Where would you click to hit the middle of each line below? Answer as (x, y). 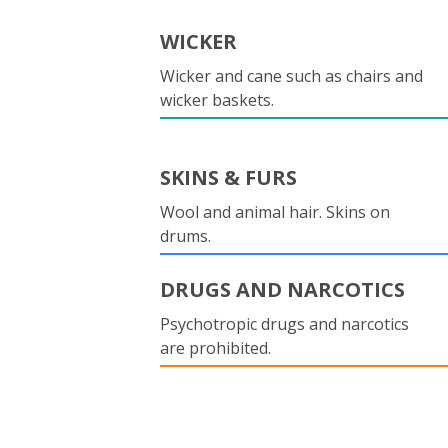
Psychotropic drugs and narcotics (284, 324)
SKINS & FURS (228, 177)
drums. (185, 236)
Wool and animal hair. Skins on (275, 212)
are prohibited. (215, 348)
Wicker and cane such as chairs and (291, 76)
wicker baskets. (217, 100)
